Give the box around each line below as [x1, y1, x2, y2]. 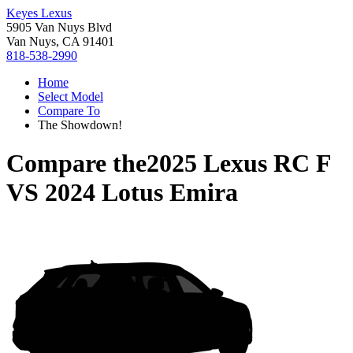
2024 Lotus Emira [45, 178, 238, 207]
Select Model [38, 90, 103, 103]
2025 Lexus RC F [147, 149, 331, 178]
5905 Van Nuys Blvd [6, 20, 112, 34]
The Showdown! [38, 118, 122, 132]
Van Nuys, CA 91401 [6, 35, 114, 48]
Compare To [38, 104, 100, 117]
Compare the [6, 149, 147, 178]
